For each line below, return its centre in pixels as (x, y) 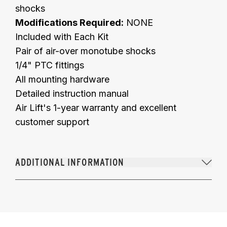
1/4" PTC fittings (50, 65)
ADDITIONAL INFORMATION (70, 162)
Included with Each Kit (62, 36)
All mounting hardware (62, 79)
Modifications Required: (69, 22)
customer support (52, 122)
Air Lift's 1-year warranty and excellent (96, 107)
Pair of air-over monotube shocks (85, 51)
